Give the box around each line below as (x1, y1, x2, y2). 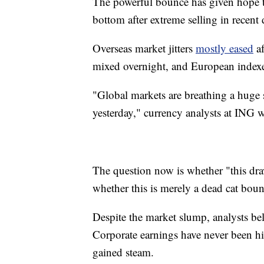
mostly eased (196, 41, 253, 56)
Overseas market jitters (93, 41, 196, 56)
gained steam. (93, 245, 154, 260)
